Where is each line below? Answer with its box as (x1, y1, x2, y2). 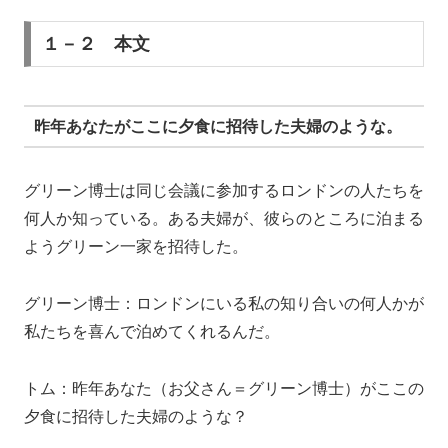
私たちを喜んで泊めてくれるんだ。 (24, 322, 280, 340)
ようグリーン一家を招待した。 (24, 238, 248, 255)
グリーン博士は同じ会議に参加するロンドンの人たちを (24, 182, 424, 199)
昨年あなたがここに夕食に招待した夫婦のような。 (33, 117, 402, 135)
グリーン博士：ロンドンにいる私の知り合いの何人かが (24, 294, 424, 312)
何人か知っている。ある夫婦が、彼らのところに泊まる (24, 210, 424, 227)
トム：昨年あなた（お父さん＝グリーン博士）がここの (24, 379, 424, 397)
